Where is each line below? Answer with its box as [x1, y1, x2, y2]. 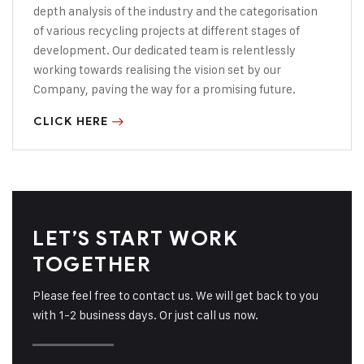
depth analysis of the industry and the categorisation [33, 3, 318, 19]
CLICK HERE [33, 115, 109, 129]
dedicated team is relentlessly [134, 42, 296, 58]
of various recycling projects [33, 23, 188, 39]
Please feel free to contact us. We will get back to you [32, 288, 318, 304]
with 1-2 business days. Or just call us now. [32, 307, 258, 323]
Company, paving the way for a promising [33, 81, 259, 97]
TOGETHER [32, 252, 151, 278]
